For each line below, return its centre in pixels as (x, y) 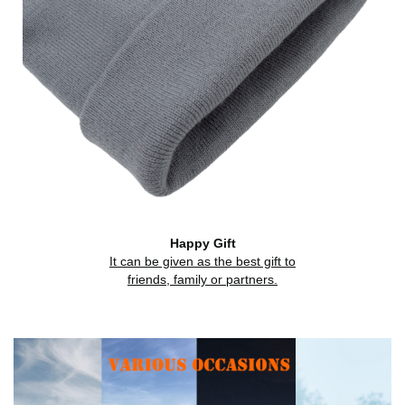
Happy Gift (202, 243)
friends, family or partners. (202, 279)
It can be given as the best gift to (202, 261)
